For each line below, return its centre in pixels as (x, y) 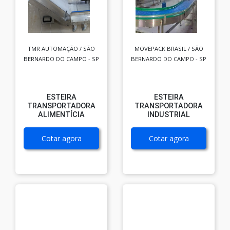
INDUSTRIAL (169, 115)
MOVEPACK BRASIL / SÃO (169, 49)
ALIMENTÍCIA (61, 115)
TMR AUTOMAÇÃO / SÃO (61, 49)
